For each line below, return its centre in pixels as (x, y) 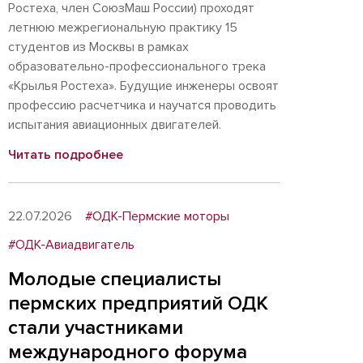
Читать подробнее (66, 155)
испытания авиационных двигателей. (115, 125)
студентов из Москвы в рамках (98, 47)
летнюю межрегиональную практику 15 (123, 28)
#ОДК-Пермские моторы (157, 216)
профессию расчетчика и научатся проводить (142, 105)
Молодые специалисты (115, 279)
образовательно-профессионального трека (137, 66)
